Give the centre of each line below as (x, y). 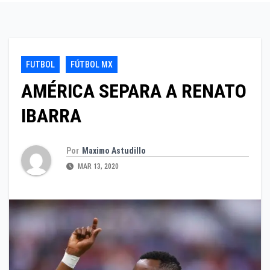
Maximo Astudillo (114, 150)
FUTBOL (40, 65)
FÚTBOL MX (92, 65)
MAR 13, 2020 (97, 166)
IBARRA (51, 116)
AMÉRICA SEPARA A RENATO (134, 91)
